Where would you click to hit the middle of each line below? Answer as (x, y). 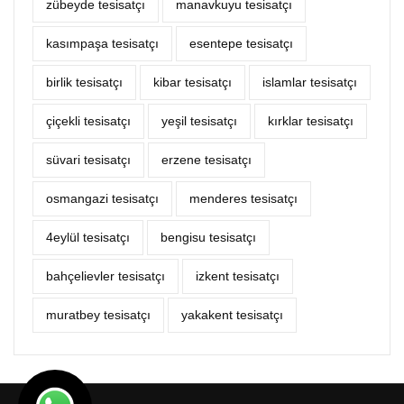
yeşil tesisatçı (199, 121)
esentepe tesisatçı (241, 44)
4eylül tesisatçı (88, 238)
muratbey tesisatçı (98, 315)
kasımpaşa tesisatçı (102, 44)
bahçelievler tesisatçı (106, 276)
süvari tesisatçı (88, 160)
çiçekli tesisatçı (88, 121)
